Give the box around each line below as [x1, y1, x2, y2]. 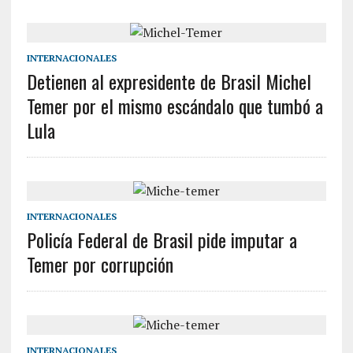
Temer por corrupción [26, 250, 173, 278]
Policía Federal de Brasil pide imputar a [26, 225, 297, 254]
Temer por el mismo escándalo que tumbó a [26, 91, 323, 120]
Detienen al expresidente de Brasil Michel [26, 67, 311, 95]
